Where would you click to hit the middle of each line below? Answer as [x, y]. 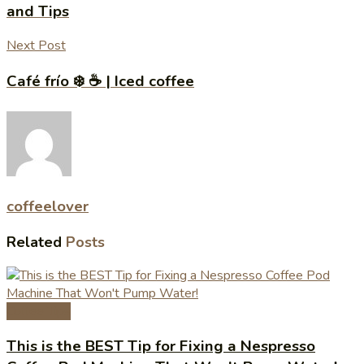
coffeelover [48, 207]
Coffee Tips [39, 312]
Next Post [36, 46]
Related [34, 243]
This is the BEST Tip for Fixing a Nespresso [161, 346]
